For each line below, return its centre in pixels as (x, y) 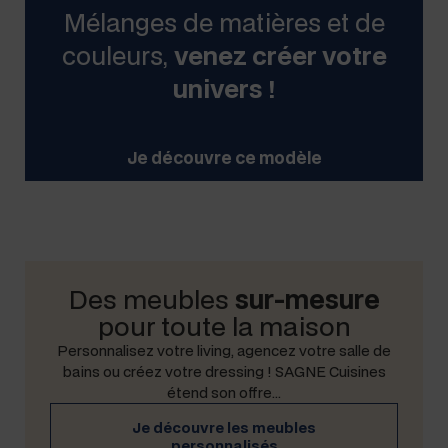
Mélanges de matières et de (224, 22)
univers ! (224, 88)
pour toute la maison (224, 326)
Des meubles (151, 299)
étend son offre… (224, 392)
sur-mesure (307, 299)
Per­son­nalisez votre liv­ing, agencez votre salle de (224, 350)
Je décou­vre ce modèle (224, 157)
